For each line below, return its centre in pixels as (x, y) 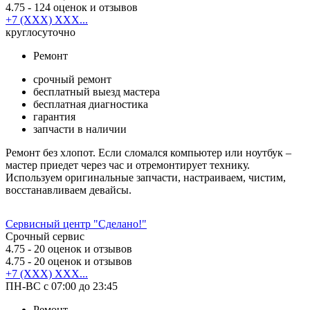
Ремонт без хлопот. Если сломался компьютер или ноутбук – (148, 152)
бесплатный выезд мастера (97, 91)
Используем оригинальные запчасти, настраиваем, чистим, (146, 177)
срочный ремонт (72, 79)
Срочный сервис (45, 236)
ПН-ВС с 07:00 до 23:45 (62, 286)
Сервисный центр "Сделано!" (76, 224)
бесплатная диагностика (91, 104)
